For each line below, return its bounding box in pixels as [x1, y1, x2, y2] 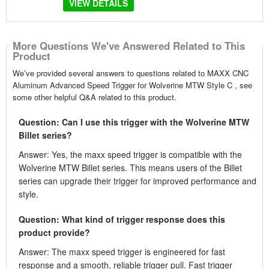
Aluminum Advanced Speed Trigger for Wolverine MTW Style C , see [12, 79, 252, 91]
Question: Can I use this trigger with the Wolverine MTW [18, 115, 249, 128]
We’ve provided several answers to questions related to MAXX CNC [12, 67, 249, 79]
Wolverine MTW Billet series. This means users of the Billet [18, 161, 242, 174]
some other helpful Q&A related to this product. [12, 91, 177, 103]
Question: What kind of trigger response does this [18, 213, 225, 225]
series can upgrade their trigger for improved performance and [18, 174, 256, 187]
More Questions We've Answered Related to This [12, 38, 245, 53]
